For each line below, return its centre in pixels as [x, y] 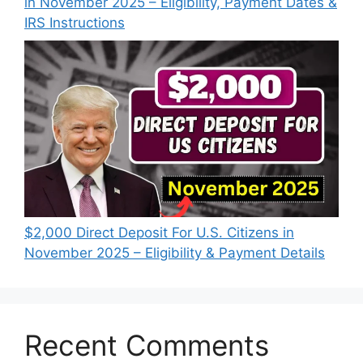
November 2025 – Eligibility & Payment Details [175, 252]
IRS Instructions [75, 23]
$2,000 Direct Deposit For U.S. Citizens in [159, 232]
